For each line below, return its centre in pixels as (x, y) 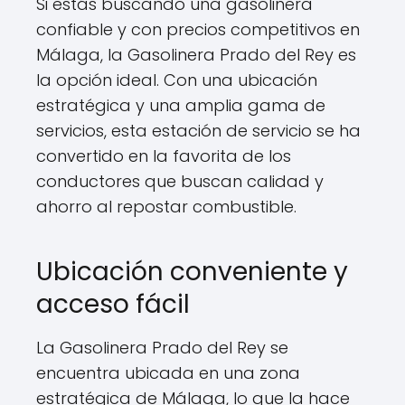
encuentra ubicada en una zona (168, 373)
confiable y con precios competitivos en (198, 29)
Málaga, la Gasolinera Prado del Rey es (196, 55)
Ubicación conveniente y (192, 272)
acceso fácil (113, 304)
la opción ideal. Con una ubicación (177, 80)
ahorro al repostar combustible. (166, 207)
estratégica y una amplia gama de (181, 105)
